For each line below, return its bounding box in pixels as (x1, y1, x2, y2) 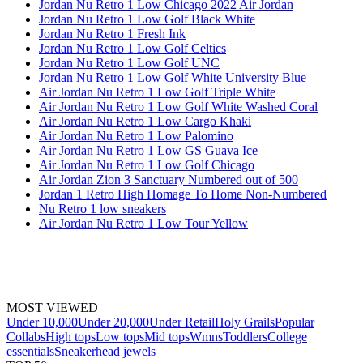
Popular (275, 314, 314, 329)
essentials (6, 344, 54, 358)
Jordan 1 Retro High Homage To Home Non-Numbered (39, 186, 327, 201)
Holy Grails (215, 314, 275, 329)
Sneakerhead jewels (54, 344, 156, 358)
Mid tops (144, 329, 190, 344)
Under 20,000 (78, 314, 149, 329)
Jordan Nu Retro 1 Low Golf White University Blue (39, 70, 306, 84)
